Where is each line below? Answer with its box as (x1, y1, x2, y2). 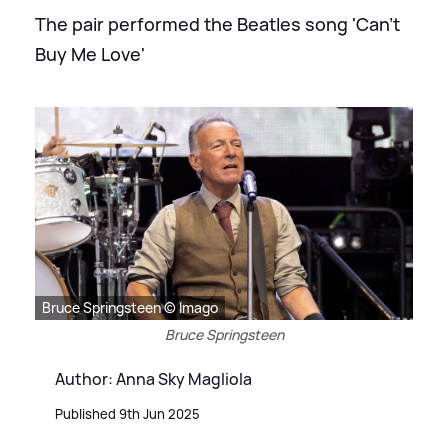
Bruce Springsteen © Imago (42, 297, 218, 317)
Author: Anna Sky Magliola (55, 367, 252, 390)
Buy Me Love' (35, 42, 145, 66)
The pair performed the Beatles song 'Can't (35, 12, 400, 36)
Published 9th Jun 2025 (55, 404, 200, 423)
